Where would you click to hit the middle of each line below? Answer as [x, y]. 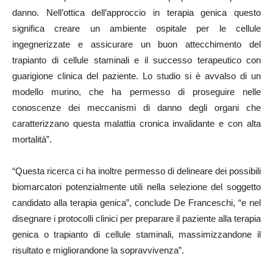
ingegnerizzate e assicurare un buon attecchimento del [136, 44]
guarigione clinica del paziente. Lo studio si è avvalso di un [136, 76]
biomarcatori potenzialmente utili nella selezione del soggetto [136, 187]
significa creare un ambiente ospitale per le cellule [136, 28]
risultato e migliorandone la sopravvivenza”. [98, 250]
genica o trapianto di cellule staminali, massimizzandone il [136, 234]
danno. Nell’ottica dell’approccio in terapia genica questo [136, 12]
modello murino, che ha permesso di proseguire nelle [136, 92]
